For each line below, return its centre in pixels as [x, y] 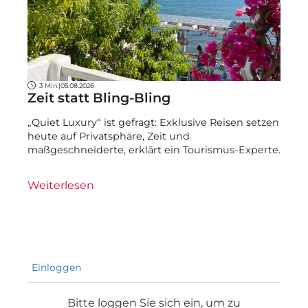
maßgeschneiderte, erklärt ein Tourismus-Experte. [154, 150]
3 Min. [48, 85]
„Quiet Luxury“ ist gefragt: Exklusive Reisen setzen [153, 123]
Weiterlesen [61, 185]
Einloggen [55, 267]
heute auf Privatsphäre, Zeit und [109, 136]
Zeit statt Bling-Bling [99, 97]
